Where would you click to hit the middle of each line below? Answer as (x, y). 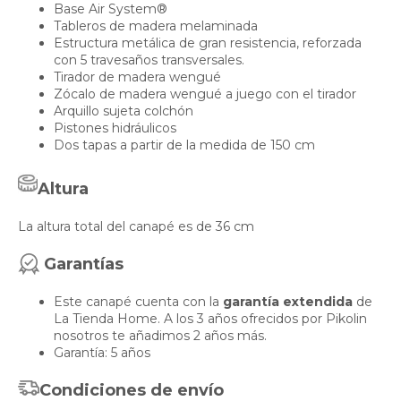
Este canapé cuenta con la (138, 302)
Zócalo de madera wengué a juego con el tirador (205, 94)
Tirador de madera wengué (137, 77)
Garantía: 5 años (102, 353)
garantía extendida (288, 302)
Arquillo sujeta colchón (124, 111)
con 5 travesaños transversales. (149, 60)
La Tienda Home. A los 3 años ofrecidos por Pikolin (210, 319)
